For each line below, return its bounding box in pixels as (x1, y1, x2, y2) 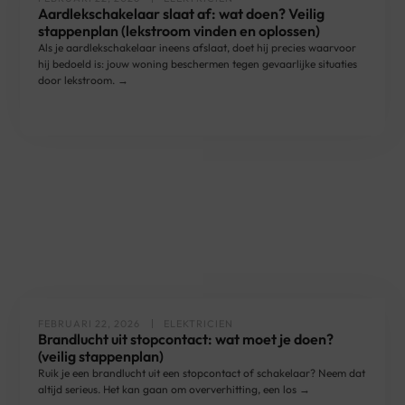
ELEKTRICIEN (164, 317, 234, 330)
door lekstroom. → (38, 73, 129, 87)
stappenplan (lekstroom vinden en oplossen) (38, 22, 321, 40)
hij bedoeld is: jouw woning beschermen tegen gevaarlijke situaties (38, 57, 358, 71)
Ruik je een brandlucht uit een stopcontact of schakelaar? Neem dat (38, 366, 366, 380)
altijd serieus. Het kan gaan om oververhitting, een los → (38, 382, 311, 396)
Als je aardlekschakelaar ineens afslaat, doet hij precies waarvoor (38, 41, 357, 54)
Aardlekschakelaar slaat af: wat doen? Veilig (38, 5, 325, 23)
